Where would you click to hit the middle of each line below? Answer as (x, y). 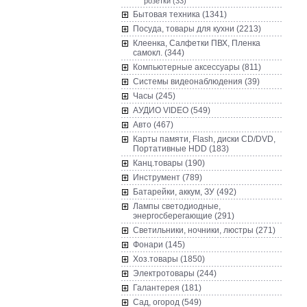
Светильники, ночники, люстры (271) (204, 230)
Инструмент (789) (168, 177)
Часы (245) (154, 96)
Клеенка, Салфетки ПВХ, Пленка (197, 43)
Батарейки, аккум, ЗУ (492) (185, 192)
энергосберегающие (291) (184, 216)
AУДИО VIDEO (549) (172, 110)
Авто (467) (153, 125)
